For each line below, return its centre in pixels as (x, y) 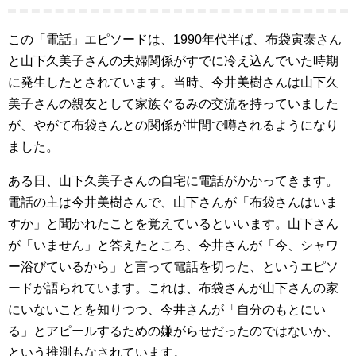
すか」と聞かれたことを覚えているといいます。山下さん (173, 224)
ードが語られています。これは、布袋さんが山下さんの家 (173, 288)
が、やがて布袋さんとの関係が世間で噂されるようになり (173, 125)
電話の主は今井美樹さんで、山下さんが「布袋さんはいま (173, 202)
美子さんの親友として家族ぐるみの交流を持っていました (173, 104)
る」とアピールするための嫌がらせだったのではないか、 (173, 331)
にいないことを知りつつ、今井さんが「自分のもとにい (167, 310)
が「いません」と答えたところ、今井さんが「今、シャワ (173, 245)
